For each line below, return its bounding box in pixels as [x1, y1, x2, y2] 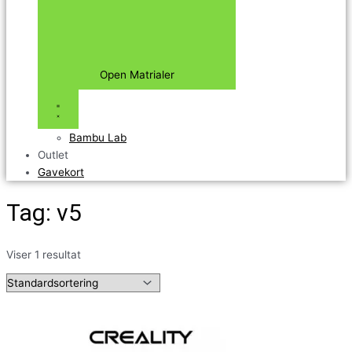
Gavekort [38, 166, 84, 179]
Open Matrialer [99, 68, 174, 82]
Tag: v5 [6, 199, 82, 227]
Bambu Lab [69, 131, 126, 145]
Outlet [38, 148, 68, 162]
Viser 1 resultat [6, 247, 81, 261]
